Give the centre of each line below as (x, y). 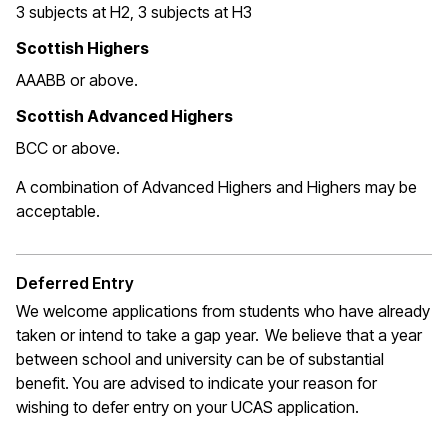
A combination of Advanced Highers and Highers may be (216, 187)
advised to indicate (197, 383)
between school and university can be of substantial (200, 359)
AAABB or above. (77, 80)
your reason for (320, 383)
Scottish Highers (82, 48)
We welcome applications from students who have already (223, 311)
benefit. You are (73, 383)
